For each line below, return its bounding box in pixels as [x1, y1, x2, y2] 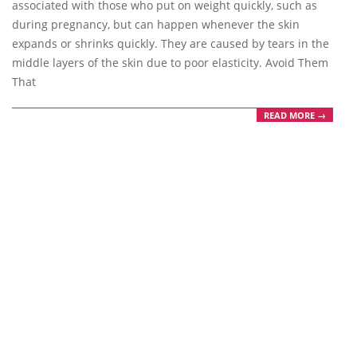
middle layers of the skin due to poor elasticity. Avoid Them [12, 55, 328, 70]
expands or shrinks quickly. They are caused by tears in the [12, 36, 329, 51]
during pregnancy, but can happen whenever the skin [12, 17, 300, 32]
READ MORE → [264, 108, 326, 121]
